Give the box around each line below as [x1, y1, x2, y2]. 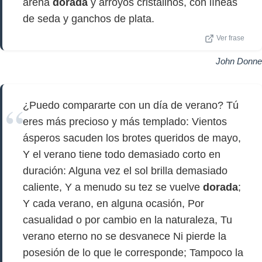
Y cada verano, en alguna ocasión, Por [23, 198, 204, 209]
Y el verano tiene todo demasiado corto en [23, 149, 220, 160]
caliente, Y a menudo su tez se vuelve [23, 181, 203, 193]
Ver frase [216, 35, 244, 42]
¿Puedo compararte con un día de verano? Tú [23, 99, 239, 111]
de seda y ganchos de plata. [23, 13, 154, 25]
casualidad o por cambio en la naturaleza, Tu [23, 214, 232, 226]
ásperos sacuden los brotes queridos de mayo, [23, 132, 241, 144]
